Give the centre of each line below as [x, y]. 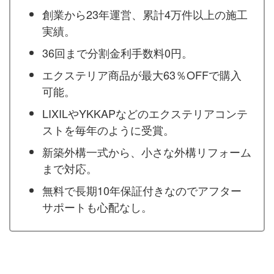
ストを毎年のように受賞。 [108, 130]
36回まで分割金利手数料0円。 [117, 53]
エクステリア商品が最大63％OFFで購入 [142, 75]
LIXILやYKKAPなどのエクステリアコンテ [145, 113]
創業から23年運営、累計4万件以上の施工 [145, 14]
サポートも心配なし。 [97, 207]
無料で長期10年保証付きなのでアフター [142, 191]
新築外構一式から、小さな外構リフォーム [147, 152]
